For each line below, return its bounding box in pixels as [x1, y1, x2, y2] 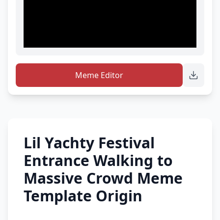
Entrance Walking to [24, 150, 173, 170]
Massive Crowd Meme [24, 167, 183, 188]
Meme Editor [75, 69, 123, 81]
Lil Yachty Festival [24, 132, 155, 153]
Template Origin [24, 185, 142, 206]
